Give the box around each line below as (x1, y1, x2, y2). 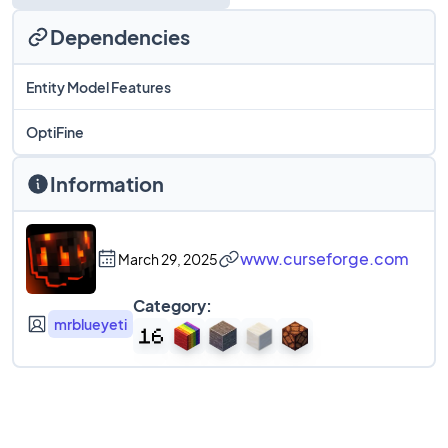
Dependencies (50, 24, 190, 49)
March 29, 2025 (118, 250, 218, 268)
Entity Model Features (26, 78, 171, 96)
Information (50, 171, 164, 196)
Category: (133, 295, 212, 316)
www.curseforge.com (240, 248, 409, 269)
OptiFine (26, 123, 84, 141)
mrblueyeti (54, 315, 127, 333)
